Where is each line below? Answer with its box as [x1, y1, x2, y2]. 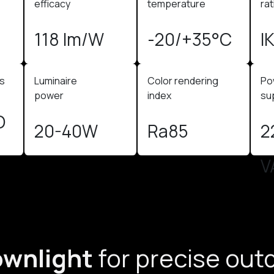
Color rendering [147, 74, 220, 87]
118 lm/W [34, 28, 104, 51]
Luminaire [34, 74, 79, 87]
